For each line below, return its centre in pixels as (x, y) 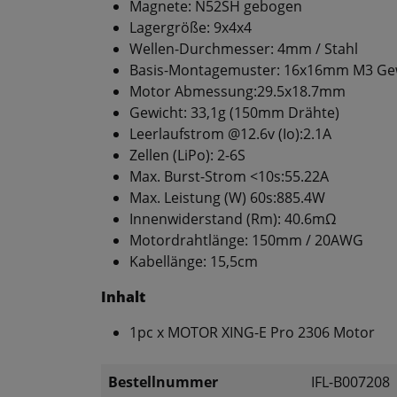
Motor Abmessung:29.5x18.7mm (237, 92)
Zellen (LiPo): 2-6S (187, 156)
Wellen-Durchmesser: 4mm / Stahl (244, 49)
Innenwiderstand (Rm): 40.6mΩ (233, 219)
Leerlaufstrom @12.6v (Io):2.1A (230, 134)
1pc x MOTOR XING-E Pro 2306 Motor (252, 333)
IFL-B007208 (350, 382)
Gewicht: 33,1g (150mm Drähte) (234, 113)
